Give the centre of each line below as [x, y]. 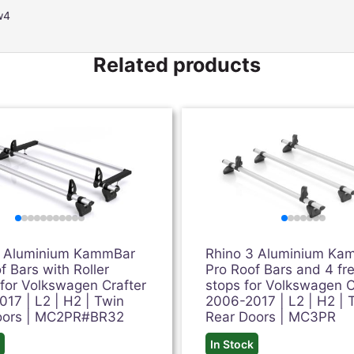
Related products [177, 65]
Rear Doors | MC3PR [271, 317]
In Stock [232, 344]
